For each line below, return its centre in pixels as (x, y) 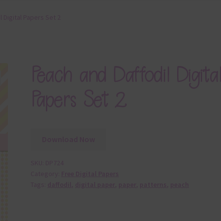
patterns (153, 185)
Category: (46, 174)
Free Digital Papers (90, 174)
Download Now (68, 139)
